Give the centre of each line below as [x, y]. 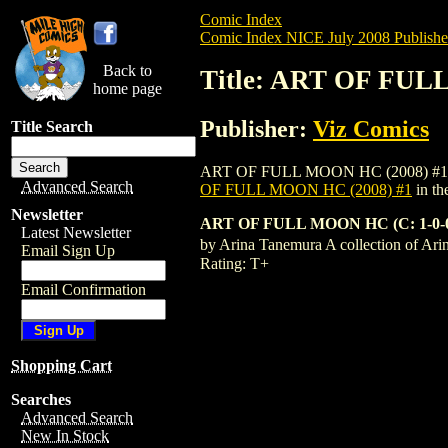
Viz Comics [371, 128]
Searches [41, 399]
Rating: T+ [234, 263]
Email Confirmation [83, 289]
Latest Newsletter [76, 232]
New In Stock [65, 435]
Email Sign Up [68, 250]
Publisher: [256, 128]
